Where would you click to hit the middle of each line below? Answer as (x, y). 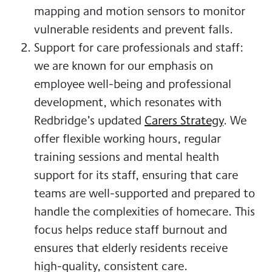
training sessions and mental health (127, 157)
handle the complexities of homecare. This (144, 211)
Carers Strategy (184, 120)
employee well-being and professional (133, 84)
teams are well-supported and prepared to (144, 193)
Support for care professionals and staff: (139, 47)
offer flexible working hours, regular (127, 138)
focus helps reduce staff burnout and (131, 229)
